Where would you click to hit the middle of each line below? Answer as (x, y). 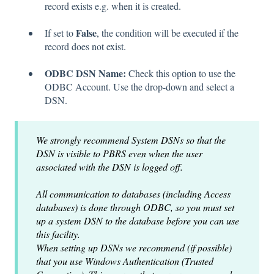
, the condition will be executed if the (168, 32)
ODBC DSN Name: (85, 73)
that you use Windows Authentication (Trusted (125, 261)
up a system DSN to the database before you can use (138, 220)
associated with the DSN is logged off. (109, 166)
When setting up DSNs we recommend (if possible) (134, 247)
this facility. (58, 234)
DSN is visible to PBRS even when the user (119, 153)
